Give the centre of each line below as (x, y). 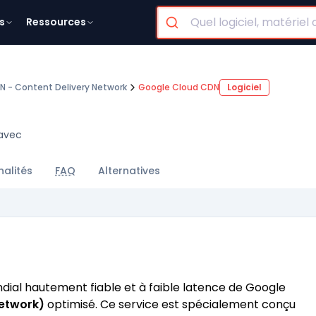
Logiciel (244, 87)
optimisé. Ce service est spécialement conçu (170, 304)
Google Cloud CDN (179, 87)
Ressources (56, 22)
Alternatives (129, 171)
